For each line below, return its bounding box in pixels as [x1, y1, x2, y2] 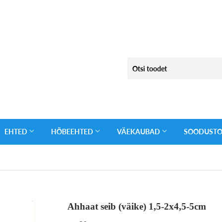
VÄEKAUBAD [117, 127, 162, 136]
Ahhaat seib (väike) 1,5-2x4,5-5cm [67, 201, 206, 212]
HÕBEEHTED [51, 127, 95, 136]
